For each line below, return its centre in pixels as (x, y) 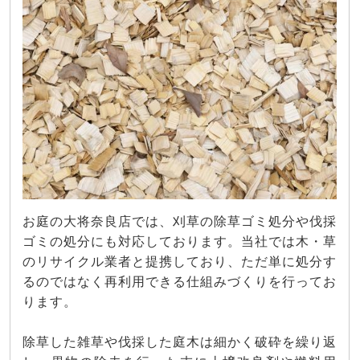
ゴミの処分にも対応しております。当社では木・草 (180, 242)
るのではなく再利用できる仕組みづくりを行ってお (180, 282)
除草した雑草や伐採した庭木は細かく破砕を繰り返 (180, 342)
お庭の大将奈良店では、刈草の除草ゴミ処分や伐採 (180, 222)
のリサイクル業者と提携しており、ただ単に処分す (180, 262)
